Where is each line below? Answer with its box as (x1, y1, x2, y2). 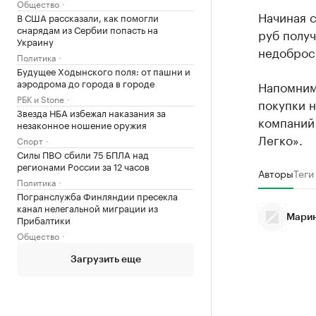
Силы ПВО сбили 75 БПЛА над (17, 146, 149, 161)
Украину (17, 33, 54, 48)
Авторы (257, 164, 293, 181)
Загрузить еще (70, 254, 141, 265)
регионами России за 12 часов (17, 158, 150, 173)
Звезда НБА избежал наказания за (17, 104, 166, 119)
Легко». (257, 129, 303, 148)
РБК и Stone (17, 91, 64, 105)
